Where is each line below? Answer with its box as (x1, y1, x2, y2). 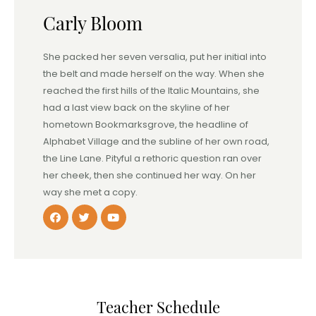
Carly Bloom (42, 11, 142, 36)
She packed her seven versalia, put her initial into (42, 50, 267, 64)
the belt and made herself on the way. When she (42, 67, 265, 81)
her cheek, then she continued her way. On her (42, 169, 256, 183)
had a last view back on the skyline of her (42, 101, 230, 115)
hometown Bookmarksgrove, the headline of (42, 118, 248, 132)
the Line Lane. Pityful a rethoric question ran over (42, 152, 262, 166)
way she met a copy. (42, 186, 138, 200)
